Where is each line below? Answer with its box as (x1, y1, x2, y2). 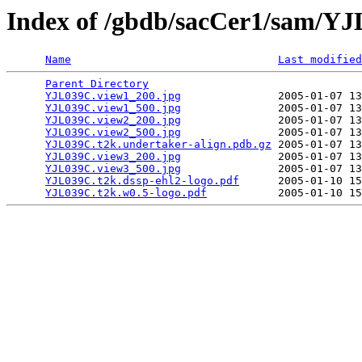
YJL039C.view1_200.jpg (45, 90, 181, 103)
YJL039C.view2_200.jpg (45, 114, 181, 127)
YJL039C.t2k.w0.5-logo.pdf (45, 187, 207, 200)
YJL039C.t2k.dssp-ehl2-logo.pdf (45, 175, 239, 187)
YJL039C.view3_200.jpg (45, 150, 181, 163)
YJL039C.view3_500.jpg (45, 162, 181, 175)
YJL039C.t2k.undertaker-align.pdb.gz (45, 138, 271, 151)
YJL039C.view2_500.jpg (45, 126, 181, 139)
